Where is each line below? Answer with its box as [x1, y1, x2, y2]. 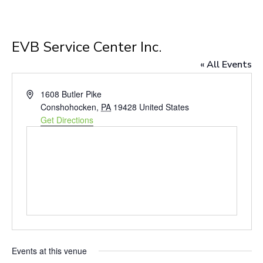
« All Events [200, 58, 252, 71]
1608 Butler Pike [41, 88, 102, 100]
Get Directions [41, 114, 94, 126]
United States [139, 101, 190, 113]
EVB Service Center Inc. [11, 38, 161, 56]
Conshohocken [41, 101, 97, 113]
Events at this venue [11, 245, 87, 257]
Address [25, 87, 56, 99]
